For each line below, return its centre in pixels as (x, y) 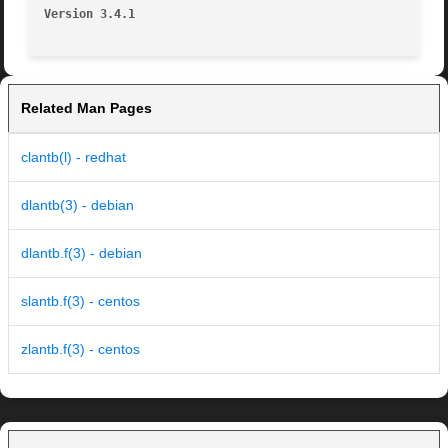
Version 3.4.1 (90, 14)
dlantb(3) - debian (77, 205)
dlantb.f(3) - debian (81, 253)
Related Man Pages (86, 108)
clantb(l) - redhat (73, 157)
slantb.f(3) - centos (80, 301)
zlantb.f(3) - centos (80, 349)
